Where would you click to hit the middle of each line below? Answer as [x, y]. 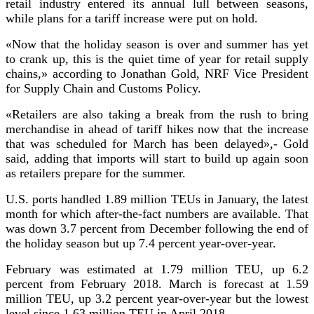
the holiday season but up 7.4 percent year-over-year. [141, 243]
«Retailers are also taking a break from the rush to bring [157, 114]
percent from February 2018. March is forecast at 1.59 [157, 284]
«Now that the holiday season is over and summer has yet [157, 44]
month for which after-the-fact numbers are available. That [157, 213]
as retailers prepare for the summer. [96, 173]
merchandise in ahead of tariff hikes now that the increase [157, 129]
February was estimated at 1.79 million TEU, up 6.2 [157, 269]
